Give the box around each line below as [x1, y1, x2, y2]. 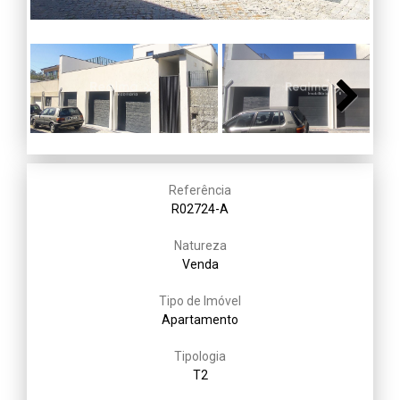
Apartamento [162, 312, 238, 327]
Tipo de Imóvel [159, 293, 241, 308]
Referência [169, 182, 231, 197]
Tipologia [174, 348, 226, 363]
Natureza [173, 237, 227, 253]
